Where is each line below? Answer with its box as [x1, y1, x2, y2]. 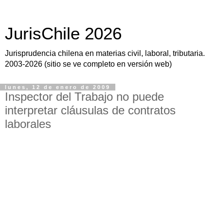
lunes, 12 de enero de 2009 [5, 84, 110, 90]
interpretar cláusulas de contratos [5, 104, 176, 117]
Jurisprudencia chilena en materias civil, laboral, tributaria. [5, 49, 205, 57]
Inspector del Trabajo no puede [5, 90, 164, 103]
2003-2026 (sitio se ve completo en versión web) [5, 60, 172, 68]
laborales [5, 117, 51, 130]
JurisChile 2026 [5, 24, 122, 43]
